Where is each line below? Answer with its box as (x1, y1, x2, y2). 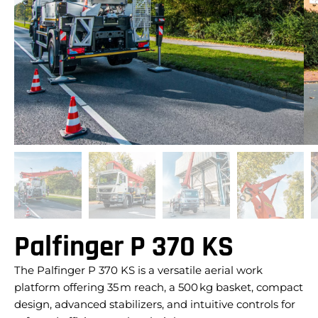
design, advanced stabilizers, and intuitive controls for (14, 297, 295, 312)
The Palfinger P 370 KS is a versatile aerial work (14, 263, 263, 278)
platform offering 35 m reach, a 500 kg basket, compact (14, 280, 303, 295)
